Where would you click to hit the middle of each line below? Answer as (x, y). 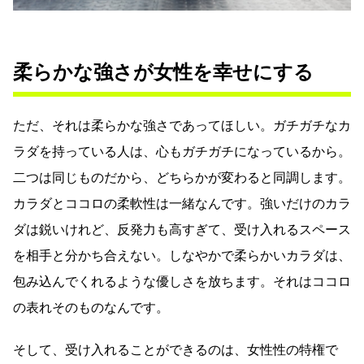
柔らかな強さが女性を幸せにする (163, 72)
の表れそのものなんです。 (91, 307)
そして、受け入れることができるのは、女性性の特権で (175, 349)
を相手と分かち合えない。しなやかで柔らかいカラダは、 (182, 255)
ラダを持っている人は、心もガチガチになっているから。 (182, 151)
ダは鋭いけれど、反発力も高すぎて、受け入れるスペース (182, 229)
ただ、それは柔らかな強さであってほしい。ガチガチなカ (182, 125)
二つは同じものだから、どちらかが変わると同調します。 (182, 177)
